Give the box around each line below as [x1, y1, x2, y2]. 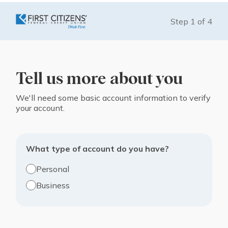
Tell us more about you [25, 71, 183, 88]
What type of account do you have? [26, 144, 169, 154]
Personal [36, 164, 69, 174]
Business [36, 180, 70, 190]
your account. [16, 103, 65, 113]
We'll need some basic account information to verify [16, 93, 211, 103]
